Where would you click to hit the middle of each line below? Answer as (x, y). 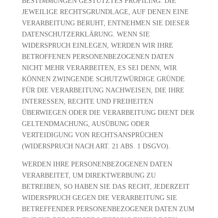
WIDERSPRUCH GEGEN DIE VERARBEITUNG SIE (99, 198)
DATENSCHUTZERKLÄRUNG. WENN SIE (86, 34)
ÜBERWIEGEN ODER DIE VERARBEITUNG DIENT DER (108, 113)
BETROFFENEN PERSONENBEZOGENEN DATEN (98, 57)
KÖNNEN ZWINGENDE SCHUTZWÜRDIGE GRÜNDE (103, 79)
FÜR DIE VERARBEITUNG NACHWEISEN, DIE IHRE (103, 90)
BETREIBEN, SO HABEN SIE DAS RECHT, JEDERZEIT (106, 187)
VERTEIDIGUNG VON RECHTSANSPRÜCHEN (92, 135)
